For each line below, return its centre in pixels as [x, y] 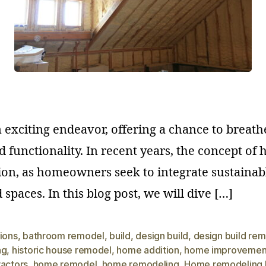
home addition [148, 250]
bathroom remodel [64, 235]
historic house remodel [61, 250]
